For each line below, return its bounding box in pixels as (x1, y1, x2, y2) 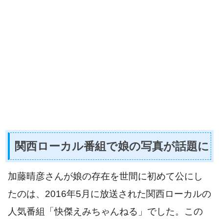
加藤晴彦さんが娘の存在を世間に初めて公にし (8, 171, 203, 182)
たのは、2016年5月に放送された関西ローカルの (8, 189, 211, 199)
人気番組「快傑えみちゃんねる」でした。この (8, 206, 203, 217)
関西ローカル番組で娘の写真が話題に (15, 140, 209, 153)
